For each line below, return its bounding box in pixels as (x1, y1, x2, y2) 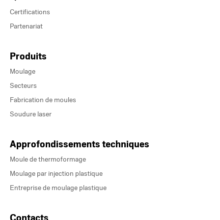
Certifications (10, 8, 50, 17)
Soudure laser (10, 110, 52, 119)
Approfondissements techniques (10, 138, 149, 150)
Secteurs (10, 82, 37, 90)
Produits (10, 51, 47, 62)
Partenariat (10, 22, 43, 31)
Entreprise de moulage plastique (10, 184, 107, 192)
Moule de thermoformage (10, 155, 86, 164)
